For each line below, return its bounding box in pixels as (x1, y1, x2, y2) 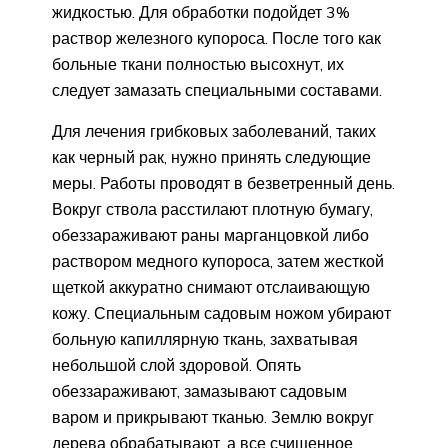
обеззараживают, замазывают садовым (52, 380, 347, 401)
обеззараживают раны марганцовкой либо (52, 224, 369, 245)
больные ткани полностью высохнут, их (52, 53, 344, 74)
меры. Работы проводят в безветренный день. (52, 172, 395, 193)
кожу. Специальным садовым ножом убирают (52, 302, 391, 323)
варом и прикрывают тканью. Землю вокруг (52, 406, 374, 427)
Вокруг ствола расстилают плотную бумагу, (52, 198, 373, 219)
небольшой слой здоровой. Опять (52, 354, 301, 375)
